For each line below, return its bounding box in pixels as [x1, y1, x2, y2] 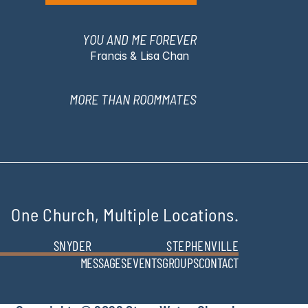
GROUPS [162, 254, 199, 271]
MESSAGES [80, 254, 126, 271]
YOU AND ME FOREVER [82, 31, 197, 47]
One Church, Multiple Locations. [11, 203, 239, 225]
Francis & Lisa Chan [90, 49, 189, 63]
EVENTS [126, 254, 162, 271]
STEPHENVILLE [166, 237, 239, 254]
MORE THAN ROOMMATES [69, 91, 197, 107]
